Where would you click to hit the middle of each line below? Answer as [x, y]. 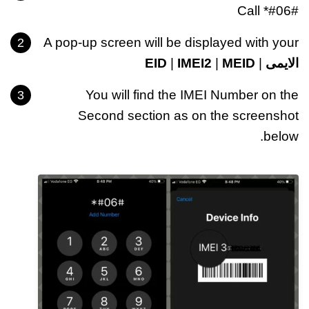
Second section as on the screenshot [188, 116]
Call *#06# [268, 11]
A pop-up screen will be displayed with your [171, 43]
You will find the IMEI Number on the [192, 95]
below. [281, 137]
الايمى [282, 63]
